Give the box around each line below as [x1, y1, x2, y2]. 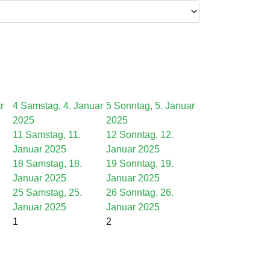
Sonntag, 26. [119, 187, 174, 198]
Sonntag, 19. [119, 159, 174, 169]
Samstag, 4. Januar [20, 101, 103, 111]
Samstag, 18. [26, 159, 82, 169]
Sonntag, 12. [119, 130, 174, 140]
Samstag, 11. [25, 130, 81, 140]
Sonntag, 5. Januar [114, 101, 195, 111]
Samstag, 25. [26, 187, 82, 198]
